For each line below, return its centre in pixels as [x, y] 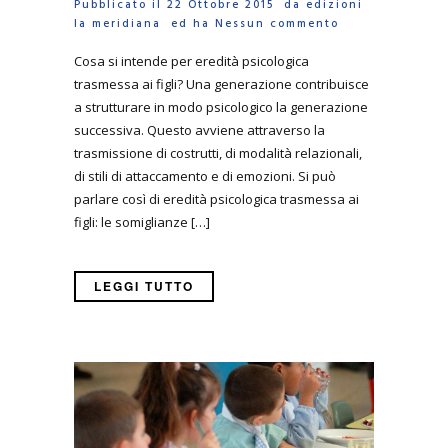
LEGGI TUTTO [144, 286]
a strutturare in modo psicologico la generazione [221, 107]
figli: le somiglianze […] [142, 222]
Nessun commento [277, 23]
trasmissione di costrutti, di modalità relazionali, [218, 153]
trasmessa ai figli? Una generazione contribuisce [221, 84]
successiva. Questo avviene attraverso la [199, 130]
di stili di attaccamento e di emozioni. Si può [205, 176]
